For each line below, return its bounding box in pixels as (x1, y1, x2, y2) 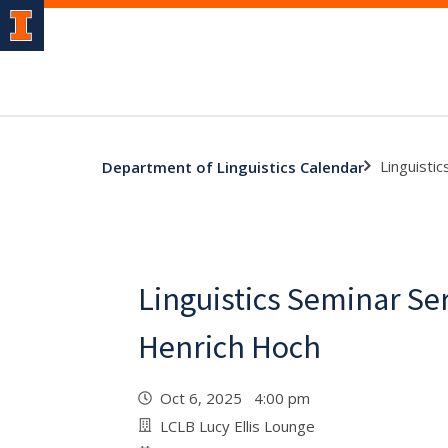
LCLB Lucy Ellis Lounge (160, 416, 315, 436)
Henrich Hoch (138, 327, 321, 367)
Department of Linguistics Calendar (102, 156, 364, 177)
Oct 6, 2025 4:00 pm (160, 388, 318, 408)
